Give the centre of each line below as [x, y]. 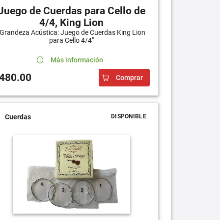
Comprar [129, 78]
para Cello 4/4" [72, 41]
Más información [77, 60]
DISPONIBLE [128, 117]
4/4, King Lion [72, 23]
